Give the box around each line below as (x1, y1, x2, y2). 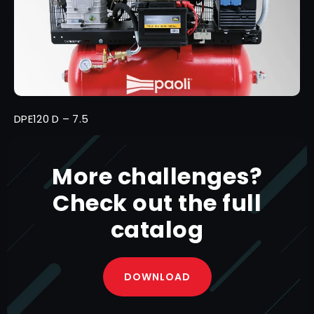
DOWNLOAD (123, 270, 191, 285)
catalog (110, 214, 204, 246)
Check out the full (53, 187, 261, 219)
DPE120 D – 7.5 (14, 111, 89, 127)
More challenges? (52, 161, 262, 193)
